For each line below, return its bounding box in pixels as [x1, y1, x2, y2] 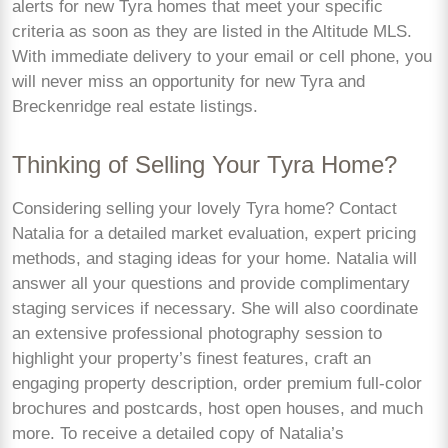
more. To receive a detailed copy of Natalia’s [12, 423, 344, 443]
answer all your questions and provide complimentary [12, 273, 410, 293]
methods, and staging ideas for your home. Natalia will [12, 248, 417, 268]
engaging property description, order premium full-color [12, 373, 422, 393]
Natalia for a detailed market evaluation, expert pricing [12, 223, 416, 243]
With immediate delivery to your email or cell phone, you [12, 46, 432, 66]
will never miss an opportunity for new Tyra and [12, 71, 365, 91]
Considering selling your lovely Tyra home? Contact [12, 198, 397, 218]
